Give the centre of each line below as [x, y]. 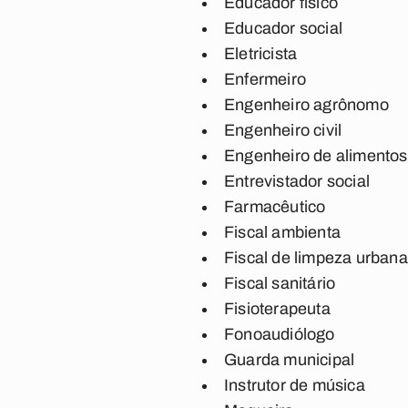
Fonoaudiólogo [280, 334]
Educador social [283, 28]
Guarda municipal [290, 360]
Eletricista [261, 54]
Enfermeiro [265, 79]
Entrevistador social [297, 181]
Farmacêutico [275, 207]
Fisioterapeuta [277, 309]
